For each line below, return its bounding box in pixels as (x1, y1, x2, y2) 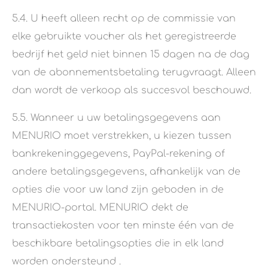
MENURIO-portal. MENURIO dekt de (12, 202, 188, 214)
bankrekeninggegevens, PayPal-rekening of (12, 148, 225, 160)
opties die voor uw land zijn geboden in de (12, 184, 224, 196)
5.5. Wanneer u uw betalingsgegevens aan (12, 112, 221, 124)
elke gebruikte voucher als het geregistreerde (12, 31, 236, 42)
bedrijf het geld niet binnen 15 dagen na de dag (12, 49, 249, 60)
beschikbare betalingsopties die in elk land (12, 238, 224, 249)
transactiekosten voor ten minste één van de (12, 220, 234, 232)
